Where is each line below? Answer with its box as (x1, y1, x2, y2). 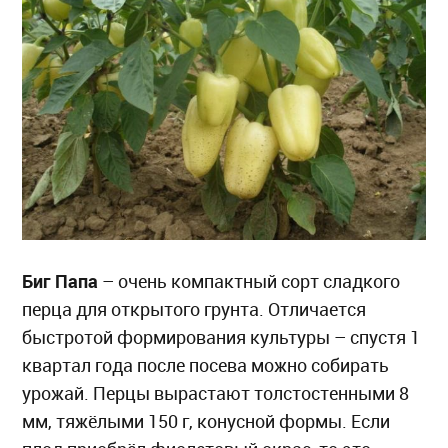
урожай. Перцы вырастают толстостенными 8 (22, 383, 410, 405)
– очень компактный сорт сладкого (98, 271, 401, 293)
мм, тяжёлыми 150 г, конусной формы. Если (22, 411, 391, 433)
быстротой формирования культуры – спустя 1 (22, 327, 421, 349)
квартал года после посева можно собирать (22, 355, 390, 377)
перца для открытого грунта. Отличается (22, 299, 367, 321)
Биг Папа (22, 269, 99, 294)
